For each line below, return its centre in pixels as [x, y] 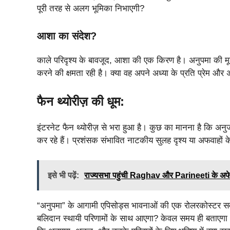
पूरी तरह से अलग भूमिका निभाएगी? [91, 9]
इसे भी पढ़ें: [63, 175]
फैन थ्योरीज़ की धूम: [81, 102]
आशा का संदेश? [67, 36]
